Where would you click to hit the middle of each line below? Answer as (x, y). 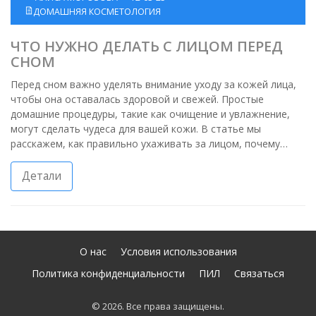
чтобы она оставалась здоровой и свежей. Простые (137, 99)
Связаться (259, 273)
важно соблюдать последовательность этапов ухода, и (146, 159)
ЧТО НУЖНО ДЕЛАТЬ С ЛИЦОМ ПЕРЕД (147, 47)
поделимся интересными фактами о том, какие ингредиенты (157, 174)
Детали (42, 176)
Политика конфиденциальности (108, 273)
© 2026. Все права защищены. (158, 306)
